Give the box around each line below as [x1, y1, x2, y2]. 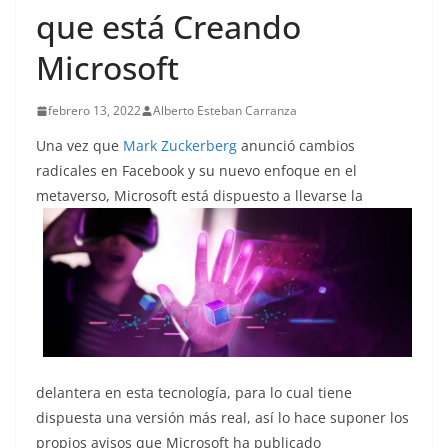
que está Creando [36, 5, 301, 48]
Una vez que [36, 136, 123, 155]
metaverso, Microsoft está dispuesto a [36, 186, 295, 205]
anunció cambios [237, 136, 355, 155]
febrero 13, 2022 [48, 102, 141, 119]
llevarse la [295, 186, 363, 205]
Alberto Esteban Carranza [153, 102, 297, 119]
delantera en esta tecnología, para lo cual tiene [36, 382, 352, 402]
